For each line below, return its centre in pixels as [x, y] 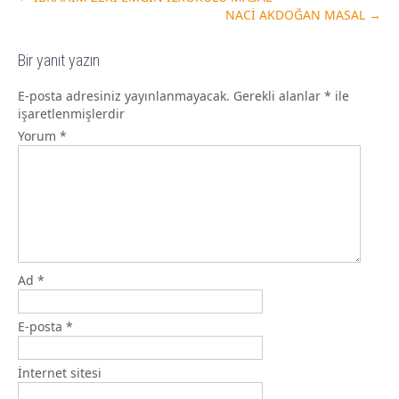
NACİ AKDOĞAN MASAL [297, 14]
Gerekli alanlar [279, 95]
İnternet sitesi [60, 372]
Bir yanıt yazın [59, 60]
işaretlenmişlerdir [71, 113]
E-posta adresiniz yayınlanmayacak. [124, 95]
